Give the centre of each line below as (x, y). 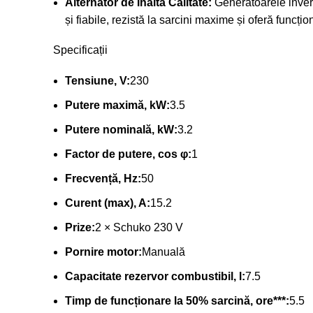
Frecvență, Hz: (103, 178)
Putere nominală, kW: (121, 129)
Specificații (80, 50)
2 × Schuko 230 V (139, 227)
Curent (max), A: (108, 203)
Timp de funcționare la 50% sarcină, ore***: (177, 300)
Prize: (80, 227)
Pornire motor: (103, 252)
